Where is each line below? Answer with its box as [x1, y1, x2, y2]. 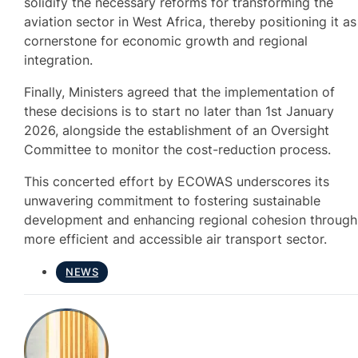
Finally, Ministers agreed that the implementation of [24, 83, 336, 100]
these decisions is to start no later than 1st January [24, 102, 335, 119]
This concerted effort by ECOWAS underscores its [24, 173, 330, 190]
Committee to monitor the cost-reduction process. [24, 141, 332, 157]
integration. [24, 51, 93, 68]
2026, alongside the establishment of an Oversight [24, 121, 330, 138]
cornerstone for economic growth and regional [24, 32, 308, 49]
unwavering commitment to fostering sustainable [24, 193, 321, 209]
